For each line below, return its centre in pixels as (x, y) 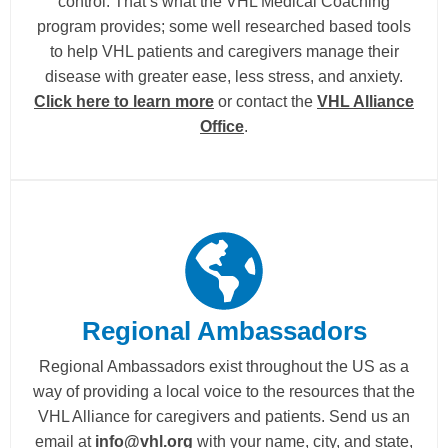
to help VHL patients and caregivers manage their (224, 51)
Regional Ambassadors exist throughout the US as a (224, 366)
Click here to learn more (124, 101)
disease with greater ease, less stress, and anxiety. (224, 76)
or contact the (265, 101)
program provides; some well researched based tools (224, 26)
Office (222, 126)
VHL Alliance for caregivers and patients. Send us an (224, 416)
